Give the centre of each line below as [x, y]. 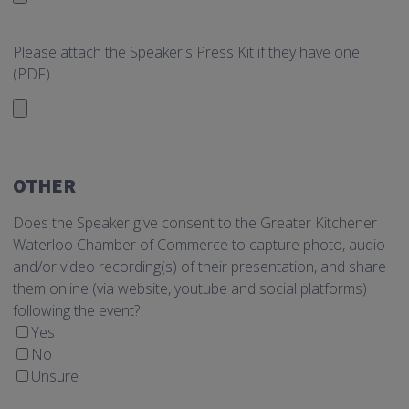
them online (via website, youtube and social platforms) [190, 289]
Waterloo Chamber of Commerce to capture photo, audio [199, 245]
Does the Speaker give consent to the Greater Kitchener [195, 223]
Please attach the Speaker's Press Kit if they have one [186, 52]
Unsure [55, 377]
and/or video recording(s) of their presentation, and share [199, 267]
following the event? [76, 311]
